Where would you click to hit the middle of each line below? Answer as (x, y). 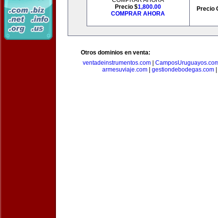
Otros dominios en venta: (116, 53)
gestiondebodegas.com (183, 70)
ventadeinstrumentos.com (117, 63)
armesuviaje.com (125, 70)
